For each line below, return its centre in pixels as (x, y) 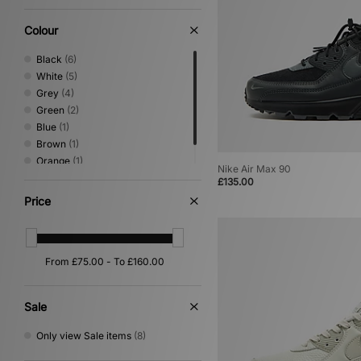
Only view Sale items (84, 335)
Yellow (51, 178)
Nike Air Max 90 (254, 169)
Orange (53, 161)
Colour (41, 30)
